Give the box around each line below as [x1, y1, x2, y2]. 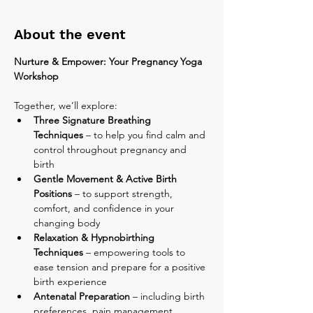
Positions [34, 187, 72, 200]
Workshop [14, 69, 59, 82]
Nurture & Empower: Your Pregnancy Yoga [14, 54, 205, 68]
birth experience [34, 275, 107, 288]
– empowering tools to [83, 245, 188, 259]
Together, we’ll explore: [14, 99, 117, 112]
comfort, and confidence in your [34, 201, 177, 214]
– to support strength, [72, 187, 175, 200]
